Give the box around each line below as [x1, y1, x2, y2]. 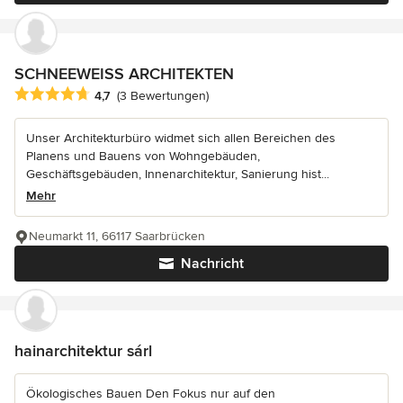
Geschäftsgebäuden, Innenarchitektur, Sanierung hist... [26, 166, 329, 182]
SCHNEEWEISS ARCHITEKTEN [14, 63, 234, 84]
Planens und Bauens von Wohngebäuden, [26, 148, 260, 164]
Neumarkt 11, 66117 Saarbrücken [29, 228, 205, 244]
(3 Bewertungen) [117, 88, 209, 104]
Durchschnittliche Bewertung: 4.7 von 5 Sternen [13, 85, 314, 103]
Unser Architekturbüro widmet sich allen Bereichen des [26, 130, 336, 146]
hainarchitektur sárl [14, 340, 152, 361]
